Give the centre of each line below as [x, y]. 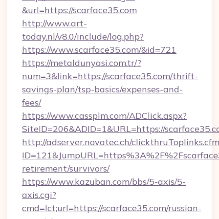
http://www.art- [55, 23]
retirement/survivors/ [66, 168]
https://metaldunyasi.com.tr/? [82, 63]
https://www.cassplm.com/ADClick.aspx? [104, 116]
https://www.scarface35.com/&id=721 [99, 50]
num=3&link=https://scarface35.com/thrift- [110, 76]
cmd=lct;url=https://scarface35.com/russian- [112, 208]
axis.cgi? [39, 195]
